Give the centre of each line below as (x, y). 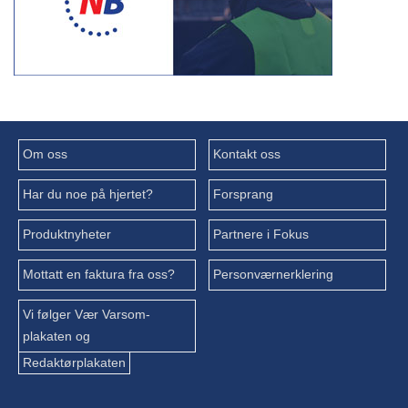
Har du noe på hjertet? (88, 194)
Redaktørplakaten (74, 362)
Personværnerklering (273, 274)
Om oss (45, 154)
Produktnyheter (67, 234)
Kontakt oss (246, 154)
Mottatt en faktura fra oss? (99, 274)
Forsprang (243, 194)
